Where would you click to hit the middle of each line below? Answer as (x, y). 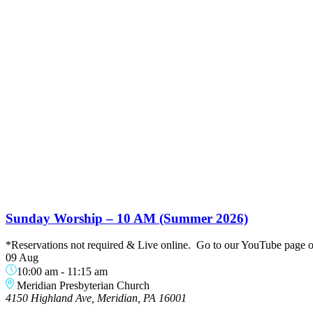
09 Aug (22, 258)
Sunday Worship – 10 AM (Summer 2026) (127, 218)
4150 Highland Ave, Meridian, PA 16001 (96, 298)
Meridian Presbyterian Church (83, 286)
